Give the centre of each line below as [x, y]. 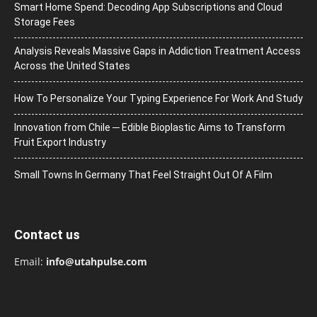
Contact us [47, 234]
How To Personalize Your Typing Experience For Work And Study [158, 98]
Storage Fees [45, 22]
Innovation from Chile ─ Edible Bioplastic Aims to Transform [150, 127]
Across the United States [72, 65]
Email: [30, 261]
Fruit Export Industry [60, 142]
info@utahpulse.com [97, 261]
